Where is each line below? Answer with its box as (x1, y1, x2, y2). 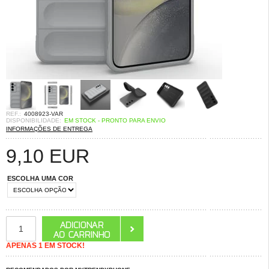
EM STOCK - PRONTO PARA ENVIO (64, 117, 166, 124)
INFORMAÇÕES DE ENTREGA (6, 125, 92, 132)
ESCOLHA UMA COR (7, 175, 73, 182)
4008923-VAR (24, 110, 63, 117)
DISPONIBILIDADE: (6, 117, 61, 124)
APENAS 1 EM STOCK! (6, 241, 85, 250)
